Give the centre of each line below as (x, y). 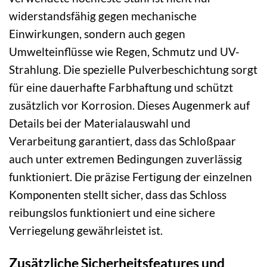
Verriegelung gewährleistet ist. (86, 231)
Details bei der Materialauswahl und (100, 123)
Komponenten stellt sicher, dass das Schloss (118, 195)
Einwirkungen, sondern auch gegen (97, 34)
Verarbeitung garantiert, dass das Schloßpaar (122, 141)
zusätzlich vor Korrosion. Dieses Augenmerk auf (129, 105)
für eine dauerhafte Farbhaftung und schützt (121, 88)
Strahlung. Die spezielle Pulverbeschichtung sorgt (133, 70)
